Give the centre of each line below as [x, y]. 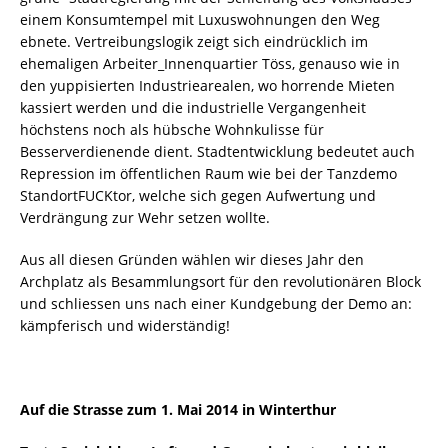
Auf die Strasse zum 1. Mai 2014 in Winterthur [178, 409]
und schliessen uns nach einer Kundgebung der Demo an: [216, 303]
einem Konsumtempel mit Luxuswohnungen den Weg [200, 19]
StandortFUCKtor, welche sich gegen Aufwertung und [198, 195]
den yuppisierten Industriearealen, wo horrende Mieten [207, 85]
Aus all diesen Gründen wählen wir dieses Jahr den [192, 259]
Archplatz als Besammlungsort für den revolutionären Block [220, 281]
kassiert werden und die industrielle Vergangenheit [193, 107]
